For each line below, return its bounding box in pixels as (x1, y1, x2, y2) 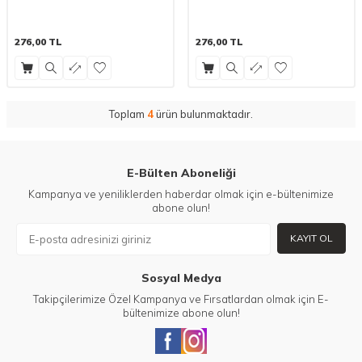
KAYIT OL (290, 231, 333, 244)
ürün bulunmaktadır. (154, 107, 253, 120)
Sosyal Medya (141, 270, 221, 285)
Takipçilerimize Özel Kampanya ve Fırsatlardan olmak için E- (33, 292, 329, 305)
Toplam (109, 107, 147, 120)
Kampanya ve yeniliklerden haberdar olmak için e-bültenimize (28, 187, 334, 200)
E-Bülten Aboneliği (126, 165, 236, 180)
